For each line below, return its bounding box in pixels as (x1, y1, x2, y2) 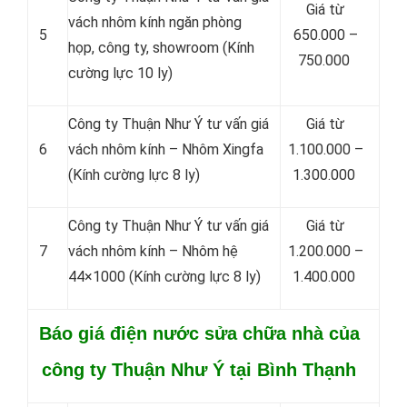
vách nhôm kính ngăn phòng (68, 14, 242, 31)
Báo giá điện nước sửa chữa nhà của (38, 323, 360, 343)
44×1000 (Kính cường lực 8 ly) (68, 268, 261, 285)
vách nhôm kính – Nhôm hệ (68, 243, 238, 260)
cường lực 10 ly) (68, 65, 173, 82)
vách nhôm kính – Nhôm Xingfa (68, 141, 263, 158)
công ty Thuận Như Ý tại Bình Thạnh (42, 360, 356, 380)
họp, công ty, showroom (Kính (68, 39, 254, 56)
